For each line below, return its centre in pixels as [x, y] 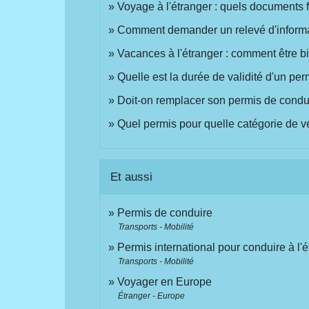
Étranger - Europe [152, 296]
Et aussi [132, 177]
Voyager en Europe [165, 281]
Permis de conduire [165, 212]
